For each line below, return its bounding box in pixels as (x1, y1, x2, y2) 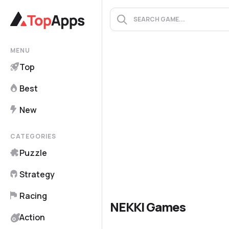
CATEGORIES (10, 132, 56, 141)
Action (19, 212, 45, 223)
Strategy (19, 169, 55, 180)
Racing (19, 190, 47, 201)
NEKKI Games (110, 198, 186, 215)
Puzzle (19, 147, 47, 158)
